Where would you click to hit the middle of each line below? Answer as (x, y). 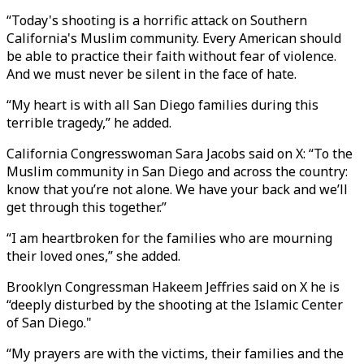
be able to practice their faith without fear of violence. (171, 56)
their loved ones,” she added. (93, 256)
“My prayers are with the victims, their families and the (175, 353)
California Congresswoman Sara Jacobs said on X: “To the (180, 154)
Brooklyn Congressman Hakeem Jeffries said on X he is (173, 287)
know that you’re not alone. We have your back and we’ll (177, 189)
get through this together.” (87, 207)
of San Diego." (49, 323)
